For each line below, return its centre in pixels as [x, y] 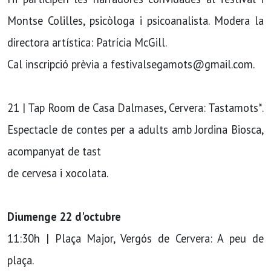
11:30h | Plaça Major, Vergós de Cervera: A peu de [135, 238]
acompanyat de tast [54, 151]
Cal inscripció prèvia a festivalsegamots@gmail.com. [131, 64]
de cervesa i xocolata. [58, 173]
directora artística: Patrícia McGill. [87, 42]
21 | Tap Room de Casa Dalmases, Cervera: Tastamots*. [135, 108]
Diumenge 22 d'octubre [64, 217]
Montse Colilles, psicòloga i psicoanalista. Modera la [135, 21]
